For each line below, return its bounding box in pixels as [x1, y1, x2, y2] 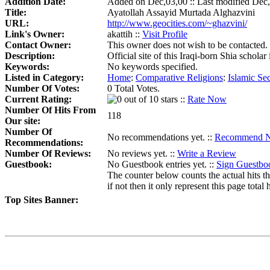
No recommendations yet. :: [107, 132, 215, 143]
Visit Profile [142, 29, 187, 40]
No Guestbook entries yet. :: [107, 159, 216, 170]
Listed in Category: [5, 72, 84, 83]
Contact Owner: [5, 40, 71, 51]
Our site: [5, 116, 40, 127]
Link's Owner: [5, 29, 64, 40]
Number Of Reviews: [5, 148, 91, 159]
